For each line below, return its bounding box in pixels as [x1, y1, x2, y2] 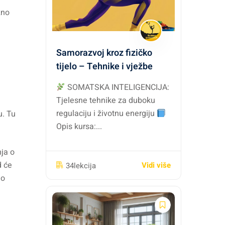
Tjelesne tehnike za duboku [56, 94, 155, 106]
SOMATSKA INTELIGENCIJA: [65, 81, 170, 93]
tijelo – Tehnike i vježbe [56, 60, 153, 73]
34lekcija [66, 160, 96, 171]
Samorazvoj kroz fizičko [56, 46, 152, 60]
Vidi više [142, 160, 171, 171]
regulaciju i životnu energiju [56, 107, 157, 120]
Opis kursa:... [56, 121, 102, 133]
